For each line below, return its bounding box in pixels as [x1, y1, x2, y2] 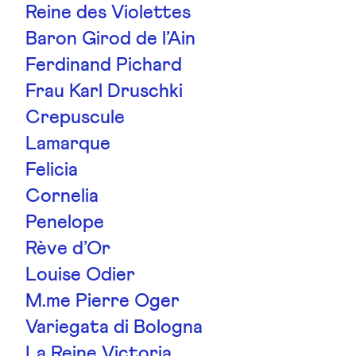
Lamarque [25, 134, 110, 153]
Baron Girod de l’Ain [25, 29, 195, 48]
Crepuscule [25, 108, 125, 127]
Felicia [25, 161, 78, 180]
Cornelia [25, 187, 99, 206]
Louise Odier [25, 265, 135, 284]
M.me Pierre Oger [25, 292, 180, 311]
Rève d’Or [25, 239, 110, 258]
